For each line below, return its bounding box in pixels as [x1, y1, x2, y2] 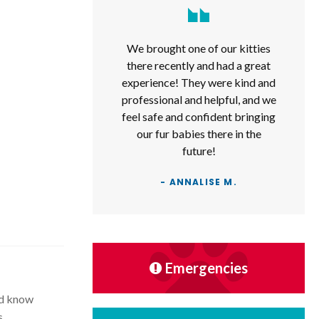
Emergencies [165, 259, 248, 277]
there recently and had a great [127, 58, 271, 73]
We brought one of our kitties [127, 41, 271, 56]
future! [182, 144, 216, 158]
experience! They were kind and [122, 75, 276, 90]
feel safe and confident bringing [122, 110, 276, 124]
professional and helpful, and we [121, 93, 276, 107]
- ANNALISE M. [160, 176, 237, 189]
